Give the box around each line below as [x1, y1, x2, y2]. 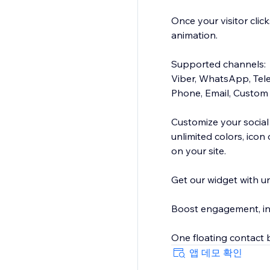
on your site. [171, 145, 226, 157]
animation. [171, 29, 218, 42]
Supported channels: [171, 58, 266, 71]
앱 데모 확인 [189, 246, 242, 259]
